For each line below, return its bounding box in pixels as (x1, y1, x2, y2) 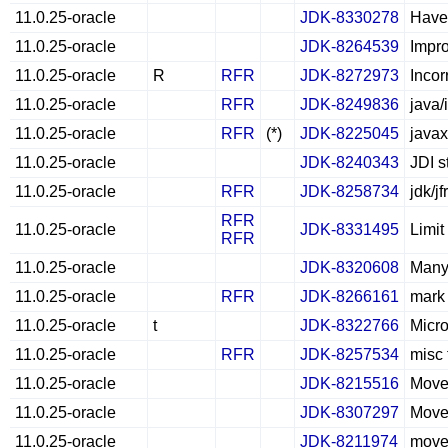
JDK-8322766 (300, 317, 399, 334)
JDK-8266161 (300, 288, 399, 305)
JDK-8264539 (300, 38, 399, 55)
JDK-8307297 (300, 404, 399, 421)
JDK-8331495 (300, 221, 399, 238)
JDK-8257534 (300, 346, 399, 363)
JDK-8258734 (300, 183, 399, 200)
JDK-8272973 (300, 67, 399, 84)
